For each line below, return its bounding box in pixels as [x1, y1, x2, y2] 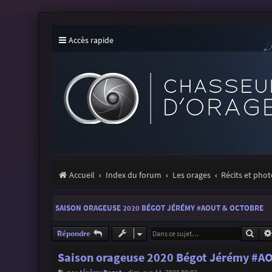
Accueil [69, 169, 95, 180]
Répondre [56, 228, 90, 239]
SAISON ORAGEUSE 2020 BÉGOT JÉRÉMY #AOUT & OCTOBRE [55, 202, 263, 213]
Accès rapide [68, 35, 114, 46]
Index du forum [105, 169, 161, 180]
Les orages [172, 169, 211, 180]
